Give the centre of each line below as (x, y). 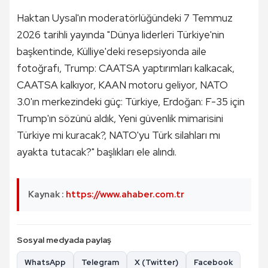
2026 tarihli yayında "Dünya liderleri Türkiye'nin (121, 35)
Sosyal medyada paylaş (64, 240)
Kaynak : (47, 194)
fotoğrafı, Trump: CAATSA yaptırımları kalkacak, (126, 68)
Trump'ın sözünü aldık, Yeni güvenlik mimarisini (120, 118)
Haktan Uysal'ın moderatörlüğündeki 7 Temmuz (125, 18)
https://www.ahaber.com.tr (125, 194)
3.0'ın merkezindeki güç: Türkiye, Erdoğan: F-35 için (131, 102)
